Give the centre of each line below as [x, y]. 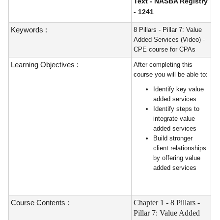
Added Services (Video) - [169, 40]
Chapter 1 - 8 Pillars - [167, 203]
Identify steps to [177, 109]
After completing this [163, 65]
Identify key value [179, 89]
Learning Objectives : [45, 65]
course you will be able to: [171, 74]
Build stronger [173, 138]
